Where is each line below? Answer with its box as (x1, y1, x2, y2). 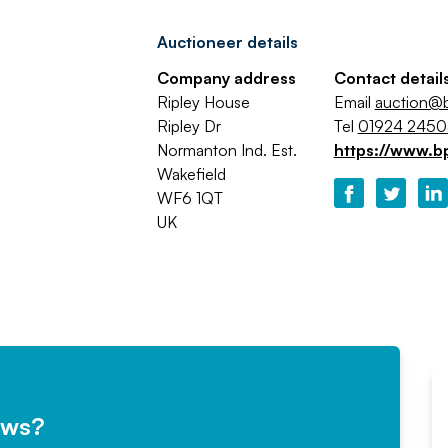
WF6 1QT (156, 188, 223, 208)
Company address (156, 68, 296, 88)
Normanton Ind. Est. (156, 140, 297, 160)
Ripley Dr (156, 116, 221, 136)
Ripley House (156, 92, 250, 112)
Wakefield (156, 164, 226, 184)
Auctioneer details (156, 32, 298, 52)
